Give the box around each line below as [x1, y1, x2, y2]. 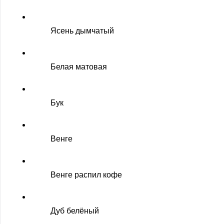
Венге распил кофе [50, 170, 122, 179]
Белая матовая [50, 62, 107, 71]
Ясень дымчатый [50, 26, 114, 35]
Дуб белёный [50, 206, 99, 215]
